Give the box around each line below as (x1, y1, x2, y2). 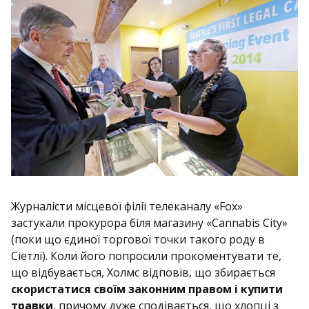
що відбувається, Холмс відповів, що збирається (11, 265, 275, 280)
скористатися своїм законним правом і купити (11, 281, 283, 297)
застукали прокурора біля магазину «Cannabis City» (11, 215, 288, 230)
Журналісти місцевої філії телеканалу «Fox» (11, 199, 243, 214)
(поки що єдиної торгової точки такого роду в (11, 232, 265, 247)
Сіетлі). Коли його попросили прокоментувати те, (11, 248, 281, 263)
